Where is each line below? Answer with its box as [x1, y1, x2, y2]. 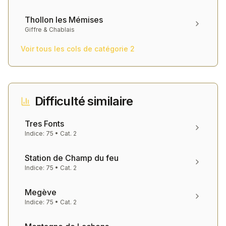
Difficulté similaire [35, 94, 133, 108]
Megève [25, 187, 56, 197]
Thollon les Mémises [25, 15, 103, 25]
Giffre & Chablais [25, 26, 75, 33]
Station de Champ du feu [25, 153, 119, 163]
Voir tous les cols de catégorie [21, 44, 130, 53]
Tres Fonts [25, 119, 64, 129]
